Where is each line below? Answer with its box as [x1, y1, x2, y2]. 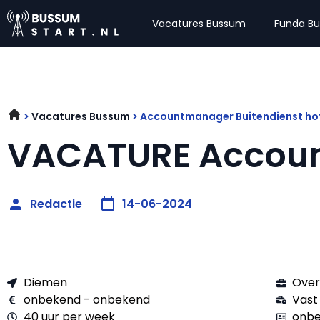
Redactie [30, 196, 82, 212]
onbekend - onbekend [23, 291, 150, 308]
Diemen [23, 274, 67, 291]
